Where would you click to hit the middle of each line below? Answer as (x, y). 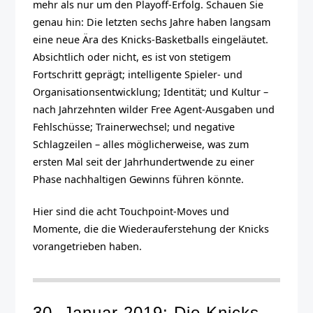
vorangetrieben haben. (88, 247)
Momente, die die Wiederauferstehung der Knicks (151, 229)
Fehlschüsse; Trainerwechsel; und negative (134, 126)
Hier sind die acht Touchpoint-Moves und (131, 212)
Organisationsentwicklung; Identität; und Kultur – (151, 92)
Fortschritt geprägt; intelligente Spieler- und (138, 74)
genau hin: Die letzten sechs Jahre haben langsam (152, 22)
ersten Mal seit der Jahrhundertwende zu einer (144, 161)
